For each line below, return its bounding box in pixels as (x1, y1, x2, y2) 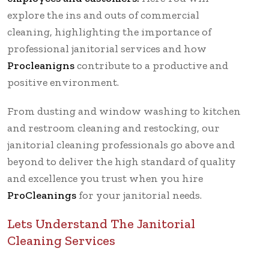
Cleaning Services (7, 232, 115, 249)
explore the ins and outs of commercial (7, 8, 199, 22)
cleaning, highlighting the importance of (7, 25, 211, 38)
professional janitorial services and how (7, 41, 207, 55)
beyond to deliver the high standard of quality (7, 154, 236, 168)
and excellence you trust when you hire (7, 171, 203, 185)
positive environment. (7, 75, 119, 89)
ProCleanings (7, 188, 76, 202)
